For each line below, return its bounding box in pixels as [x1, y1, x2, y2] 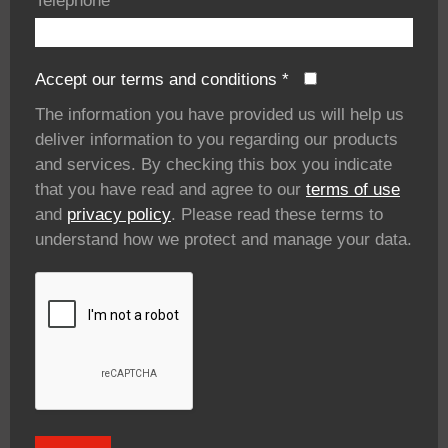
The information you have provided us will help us [35, 104, 404, 124]
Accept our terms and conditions [35, 69, 282, 89]
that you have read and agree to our [35, 179, 306, 199]
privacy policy [67, 204, 171, 224]
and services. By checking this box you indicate [35, 154, 392, 174]
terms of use [306, 179, 400, 199]
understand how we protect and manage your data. [35, 229, 412, 249]
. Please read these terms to [171, 204, 383, 224]
